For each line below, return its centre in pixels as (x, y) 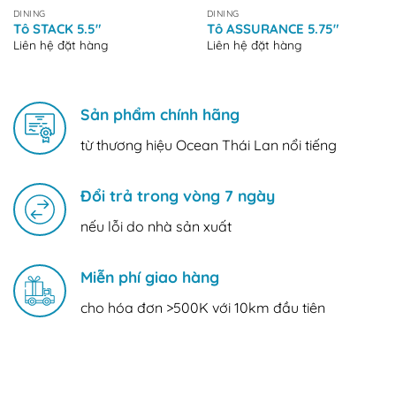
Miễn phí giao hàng (150, 276)
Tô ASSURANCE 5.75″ (272, 29)
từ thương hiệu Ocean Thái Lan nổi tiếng (209, 145)
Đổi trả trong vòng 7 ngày (178, 196)
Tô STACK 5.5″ (57, 29)
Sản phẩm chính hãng (160, 114)
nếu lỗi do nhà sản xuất (156, 226)
